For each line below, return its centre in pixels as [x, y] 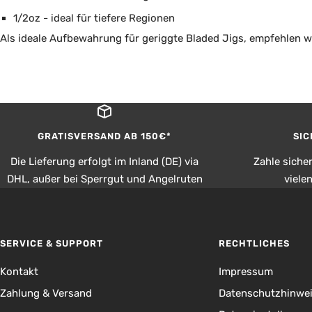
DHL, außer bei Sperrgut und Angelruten [104, 179]
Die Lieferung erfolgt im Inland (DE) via [104, 161]
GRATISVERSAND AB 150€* [104, 136]
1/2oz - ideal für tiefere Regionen [94, 18]
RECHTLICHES [254, 243]
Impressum [245, 271]
